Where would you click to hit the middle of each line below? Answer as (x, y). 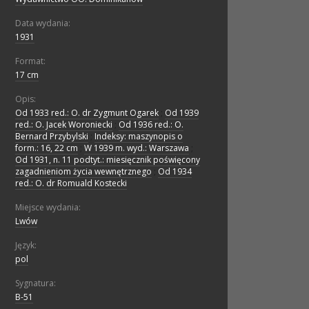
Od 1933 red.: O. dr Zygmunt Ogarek (87, 113)
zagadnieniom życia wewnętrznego (83, 172)
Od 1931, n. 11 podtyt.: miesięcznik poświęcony (108, 160)
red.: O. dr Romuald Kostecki (71, 183)
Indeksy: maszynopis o (139, 137)
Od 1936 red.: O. (151, 125)
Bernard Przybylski (52, 137)
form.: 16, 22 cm (47, 148)
